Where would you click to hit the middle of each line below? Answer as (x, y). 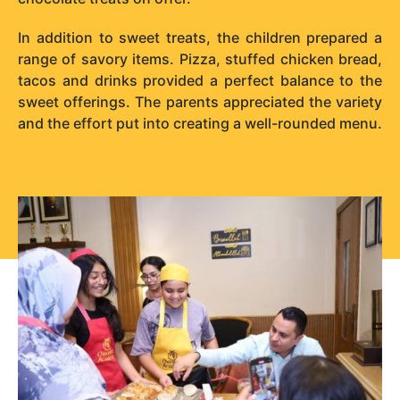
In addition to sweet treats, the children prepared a (200, 37)
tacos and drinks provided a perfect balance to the (200, 80)
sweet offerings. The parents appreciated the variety (200, 101)
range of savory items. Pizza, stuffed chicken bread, (200, 58)
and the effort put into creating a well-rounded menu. (200, 123)
